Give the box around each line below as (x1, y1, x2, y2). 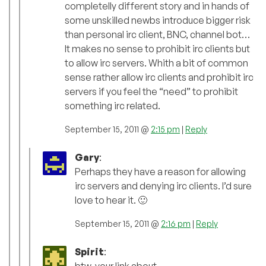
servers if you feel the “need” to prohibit (65, 85, 238, 98)
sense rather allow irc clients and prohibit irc (65, 71, 254, 84)
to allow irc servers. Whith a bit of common (65, 57, 248, 69)
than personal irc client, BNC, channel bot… (65, 28, 250, 41)
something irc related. (65, 100, 160, 112)
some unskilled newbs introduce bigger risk (65, 14, 251, 27)
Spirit (75, 246, 104, 258)
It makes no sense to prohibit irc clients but (65, 43, 250, 55)
